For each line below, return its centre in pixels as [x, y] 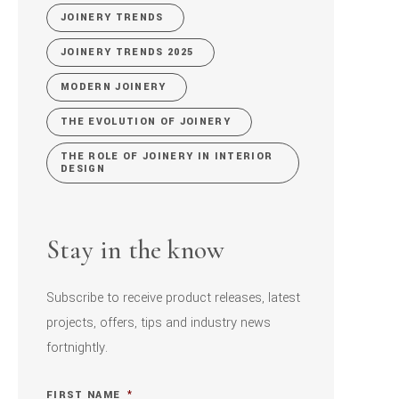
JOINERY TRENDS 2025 [127, 52]
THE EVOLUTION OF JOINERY [146, 122]
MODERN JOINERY [114, 86]
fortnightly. [77, 347]
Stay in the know [136, 249]
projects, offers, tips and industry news [159, 322]
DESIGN [83, 169]
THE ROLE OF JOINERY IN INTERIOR [167, 157]
